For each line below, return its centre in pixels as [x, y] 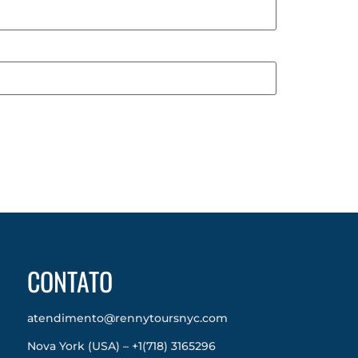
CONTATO [70, 281]
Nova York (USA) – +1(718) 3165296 [121, 346]
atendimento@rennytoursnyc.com [127, 318]
